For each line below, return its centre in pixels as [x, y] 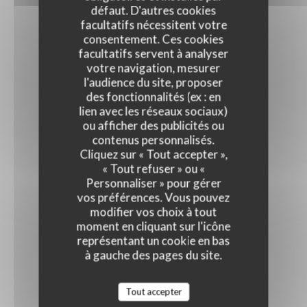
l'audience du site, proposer [153, 82]
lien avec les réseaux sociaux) [153, 111]
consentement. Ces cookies [153, 39]
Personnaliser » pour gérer [153, 183]
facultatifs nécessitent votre [153, 25]
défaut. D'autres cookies [153, 10]
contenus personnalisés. [153, 140]
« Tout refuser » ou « [153, 169]
